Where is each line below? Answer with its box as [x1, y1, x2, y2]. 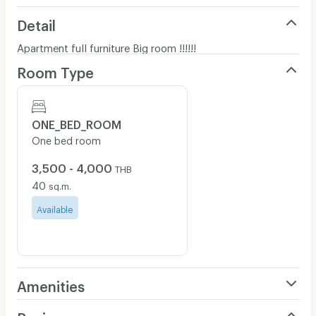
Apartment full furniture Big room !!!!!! [16, 41, 199, 50]
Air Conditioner [16, 304, 87, 312]
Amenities [16, 277, 85, 289]
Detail [16, 16, 56, 28]
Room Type [16, 63, 94, 75]
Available [37, 204, 73, 212]
